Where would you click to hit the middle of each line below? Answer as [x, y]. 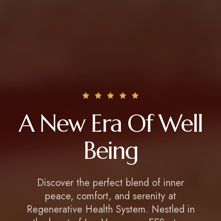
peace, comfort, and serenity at [110, 196]
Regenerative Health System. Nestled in [110, 209]
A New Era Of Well [110, 123]
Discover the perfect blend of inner [110, 183]
